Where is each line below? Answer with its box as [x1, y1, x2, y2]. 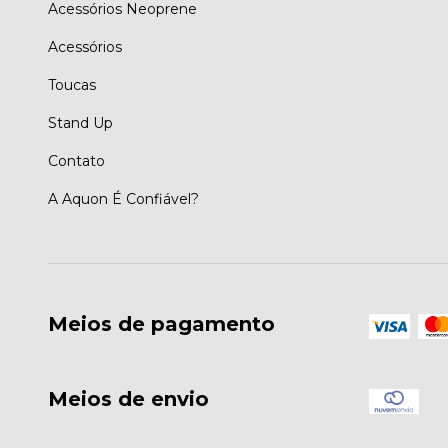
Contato [48, 152, 105, 171]
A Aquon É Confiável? [48, 190, 199, 209]
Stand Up [48, 114, 113, 133]
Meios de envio [48, 386, 209, 411]
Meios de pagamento [48, 312, 275, 337]
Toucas [48, 76, 96, 95]
